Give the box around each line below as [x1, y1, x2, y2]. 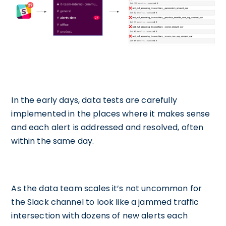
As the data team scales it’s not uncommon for [11, 183, 202, 195]
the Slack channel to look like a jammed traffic [11, 196, 199, 208]
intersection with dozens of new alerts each [11, 210, 188, 222]
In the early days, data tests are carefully [11, 94, 177, 106]
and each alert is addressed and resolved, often [11, 122, 204, 134]
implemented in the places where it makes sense [11, 108, 210, 120]
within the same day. [11, 135, 94, 147]
